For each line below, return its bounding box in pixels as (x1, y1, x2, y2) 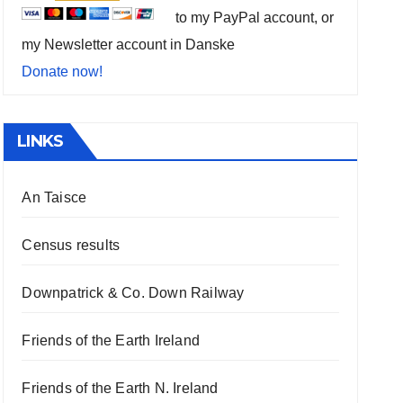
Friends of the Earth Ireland (22, 333, 200, 349)
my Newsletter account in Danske (22, 37, 236, 53)
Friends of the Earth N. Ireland (22, 381, 219, 397)
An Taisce (22, 190, 87, 206)
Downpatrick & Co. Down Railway (22, 285, 245, 301)
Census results (22, 237, 121, 254)
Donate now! (22, 64, 103, 80)
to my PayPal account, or (175, 10, 335, 26)
